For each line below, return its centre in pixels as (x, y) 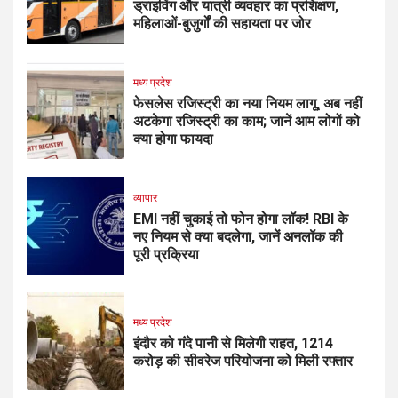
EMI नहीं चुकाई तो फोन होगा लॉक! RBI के (241, 219)
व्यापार (145, 198)
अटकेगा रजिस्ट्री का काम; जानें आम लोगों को (247, 122)
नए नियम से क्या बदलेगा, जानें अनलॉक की (238, 237)
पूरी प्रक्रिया (166, 255)
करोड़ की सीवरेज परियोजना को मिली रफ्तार (243, 362)
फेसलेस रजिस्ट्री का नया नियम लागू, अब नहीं (248, 104)
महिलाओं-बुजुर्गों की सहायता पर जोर (222, 24)
